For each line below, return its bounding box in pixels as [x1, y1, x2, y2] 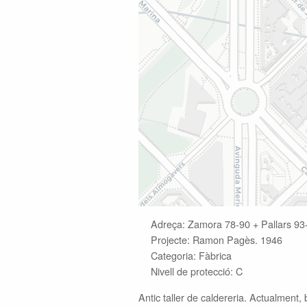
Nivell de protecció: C [151, 264, 243, 279]
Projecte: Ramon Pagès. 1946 [151, 232, 282, 247]
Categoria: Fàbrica [151, 248, 232, 263]
